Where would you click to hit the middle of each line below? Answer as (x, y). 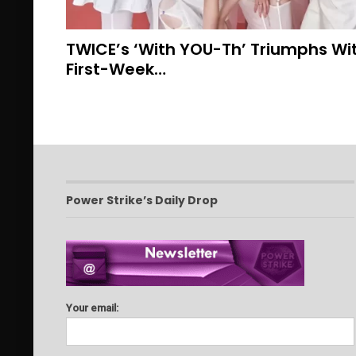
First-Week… (116, 69)
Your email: (92, 308)
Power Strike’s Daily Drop (141, 200)
